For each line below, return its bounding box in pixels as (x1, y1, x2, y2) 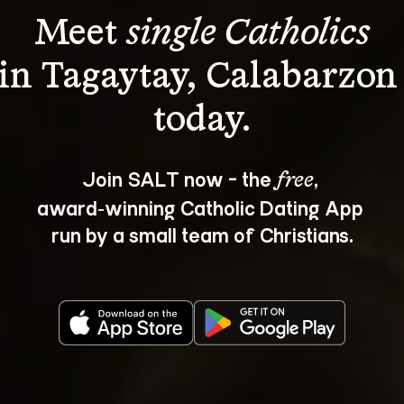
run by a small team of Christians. (50, 221, 353, 247)
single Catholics (126, 16, 370, 52)
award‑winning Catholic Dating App (36, 194, 368, 220)
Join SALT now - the (81, 165, 276, 191)
